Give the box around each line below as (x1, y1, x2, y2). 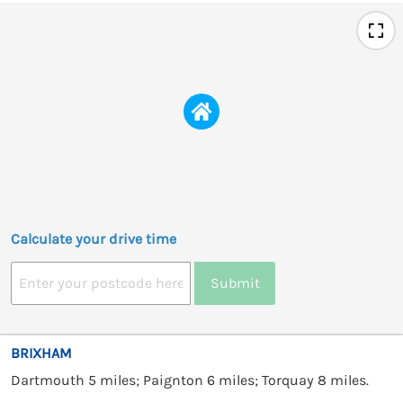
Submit (210, 274, 260, 292)
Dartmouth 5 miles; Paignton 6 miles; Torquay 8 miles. (11, 371, 369, 389)
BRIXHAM (11, 344, 72, 362)
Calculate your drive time (11, 229, 176, 247)
